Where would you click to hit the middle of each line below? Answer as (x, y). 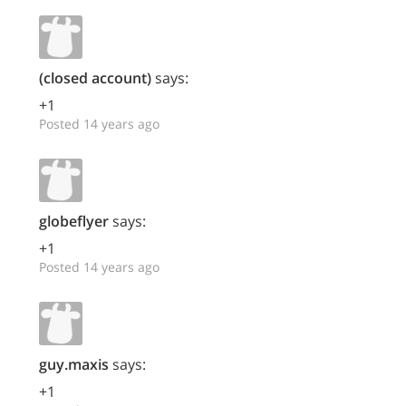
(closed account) (95, 78)
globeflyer (74, 222)
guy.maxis (74, 365)
